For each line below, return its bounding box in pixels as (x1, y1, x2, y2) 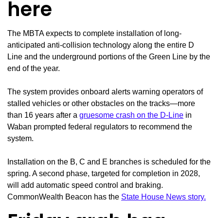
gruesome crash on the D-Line (79, 111, 183, 120)
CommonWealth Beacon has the (7, 193, 121, 201)
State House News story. (121, 193, 206, 201)
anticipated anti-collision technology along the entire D (7, 41, 194, 50)
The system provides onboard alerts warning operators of (7, 88, 203, 96)
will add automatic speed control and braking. (7, 181, 163, 190)
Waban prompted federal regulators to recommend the (7, 123, 192, 131)
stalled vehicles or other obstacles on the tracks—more (7, 99, 195, 108)
